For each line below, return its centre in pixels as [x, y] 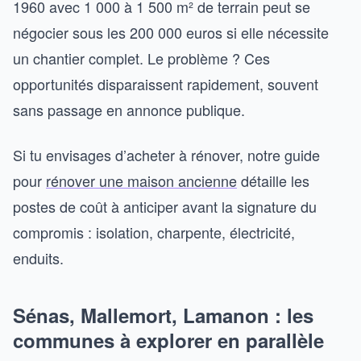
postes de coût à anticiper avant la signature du [165, 206]
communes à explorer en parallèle [168, 340]
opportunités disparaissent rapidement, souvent [166, 84]
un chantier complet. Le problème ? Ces [141, 58]
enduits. [38, 258]
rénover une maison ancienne [141, 180]
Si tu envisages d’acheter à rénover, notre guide [166, 155]
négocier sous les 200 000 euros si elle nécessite [171, 32]
